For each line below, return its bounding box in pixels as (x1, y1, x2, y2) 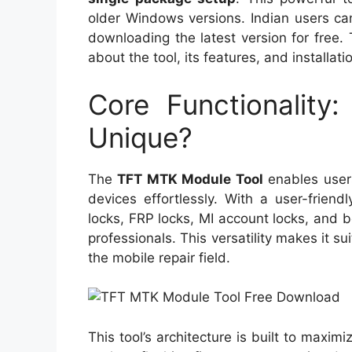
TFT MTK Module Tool (117, 170, 263, 187)
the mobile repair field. (88, 249, 230, 266)
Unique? (88, 120, 192, 154)
